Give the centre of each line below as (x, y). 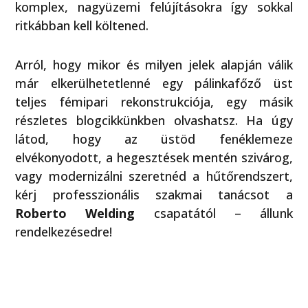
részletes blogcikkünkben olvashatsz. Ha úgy (154, 120)
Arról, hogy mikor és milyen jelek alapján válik (154, 64)
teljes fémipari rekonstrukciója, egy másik (154, 101)
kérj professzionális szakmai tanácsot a (154, 194)
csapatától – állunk (214, 213)
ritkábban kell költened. (82, 25)
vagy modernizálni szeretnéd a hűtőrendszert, (154, 176)
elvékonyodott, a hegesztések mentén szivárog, (154, 157)
